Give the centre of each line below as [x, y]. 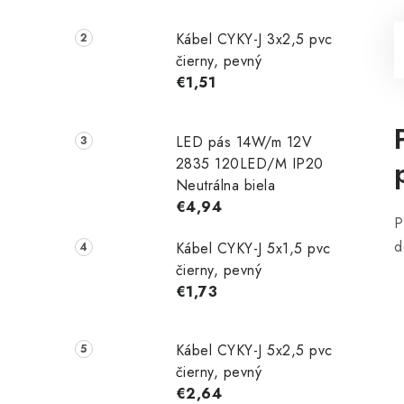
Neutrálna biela [225, 185]
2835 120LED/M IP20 [249, 163]
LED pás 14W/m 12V [244, 142]
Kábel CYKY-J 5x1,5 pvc [253, 248]
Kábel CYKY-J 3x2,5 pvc [254, 39]
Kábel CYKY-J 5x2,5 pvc [254, 351]
